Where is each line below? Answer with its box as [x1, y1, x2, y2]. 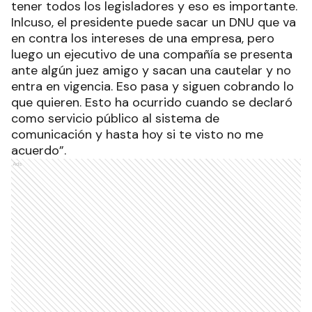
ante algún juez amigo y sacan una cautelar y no [11, 61, 291, 79]
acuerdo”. [11, 141, 66, 159]
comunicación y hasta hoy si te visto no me [11, 125, 263, 143]
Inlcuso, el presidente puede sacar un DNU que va [11, 13, 296, 31]
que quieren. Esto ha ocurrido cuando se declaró [11, 93, 292, 111]
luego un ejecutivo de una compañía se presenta [11, 45, 292, 63]
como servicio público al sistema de [11, 109, 219, 127]
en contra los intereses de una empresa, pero [11, 29, 274, 47]
